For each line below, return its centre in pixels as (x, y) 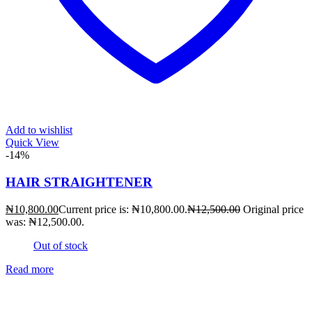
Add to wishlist (39, 130)
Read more (30, 269)
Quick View (32, 143)
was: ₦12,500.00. (45, 221)
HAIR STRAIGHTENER (79, 182)
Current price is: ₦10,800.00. (123, 209)
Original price (273, 209)
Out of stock (61, 245)
